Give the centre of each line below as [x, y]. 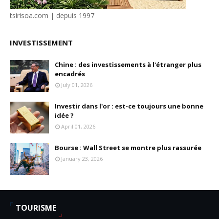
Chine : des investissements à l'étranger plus [128, 65]
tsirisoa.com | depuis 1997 [52, 15]
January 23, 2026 [82, 159]
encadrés [70, 74]
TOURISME [36, 208]
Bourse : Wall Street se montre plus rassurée [128, 148]
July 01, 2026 [77, 85]
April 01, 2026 [78, 126]
